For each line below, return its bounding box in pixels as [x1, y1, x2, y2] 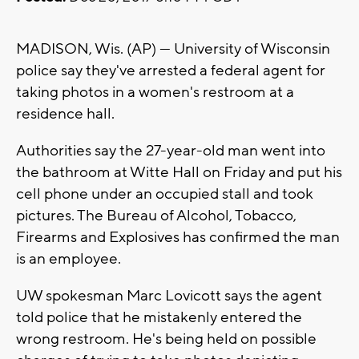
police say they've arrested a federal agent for [16, 61, 325, 81]
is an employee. [16, 249, 121, 269]
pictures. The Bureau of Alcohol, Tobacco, [16, 206, 296, 226]
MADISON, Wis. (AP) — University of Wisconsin [16, 39, 330, 59]
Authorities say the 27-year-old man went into [16, 141, 325, 161]
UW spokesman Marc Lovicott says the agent [16, 286, 322, 306]
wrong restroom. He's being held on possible [16, 329, 317, 349]
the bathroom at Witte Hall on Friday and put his [16, 163, 342, 183]
